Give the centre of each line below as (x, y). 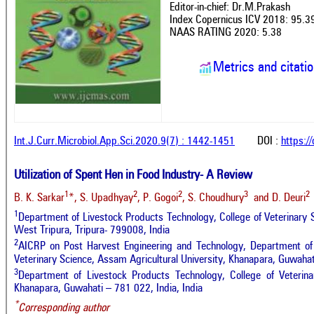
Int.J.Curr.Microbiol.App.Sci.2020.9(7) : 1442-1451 (124, 141)
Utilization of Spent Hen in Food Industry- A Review (133, 175)
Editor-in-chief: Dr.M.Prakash (230, 7)
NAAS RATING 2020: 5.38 (226, 33)
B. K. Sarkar (39, 198)
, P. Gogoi (158, 198)
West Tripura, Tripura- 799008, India (92, 231)
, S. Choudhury (213, 198)
